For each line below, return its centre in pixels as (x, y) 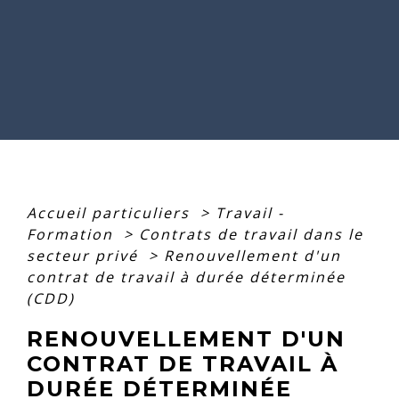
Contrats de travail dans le (251, 234)
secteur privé (85, 255)
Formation (73, 234)
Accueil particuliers (111, 212)
